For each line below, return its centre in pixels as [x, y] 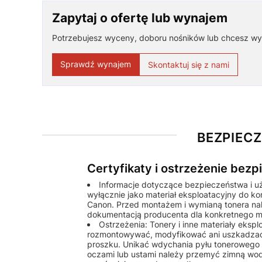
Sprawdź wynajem [96, 64]
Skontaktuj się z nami [189, 64]
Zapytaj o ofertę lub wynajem [140, 18]
